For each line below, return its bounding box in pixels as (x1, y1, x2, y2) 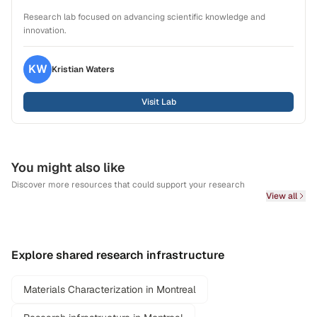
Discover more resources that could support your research (11, 179, 245, 190)
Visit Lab (141, 96, 176, 108)
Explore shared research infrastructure (11, 248, 224, 263)
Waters (86, 64, 115, 75)
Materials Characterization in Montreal (23, 283, 196, 296)
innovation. (23, 25, 66, 36)
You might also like (11, 159, 125, 175)
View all (266, 190, 297, 202)
